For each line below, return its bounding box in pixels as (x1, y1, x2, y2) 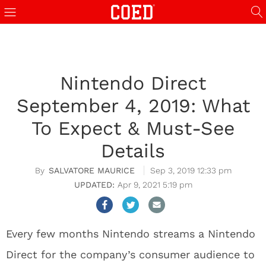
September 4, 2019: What (16, 94, 250, 117)
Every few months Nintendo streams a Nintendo (6, 227, 255, 240)
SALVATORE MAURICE (48, 166, 135, 175)
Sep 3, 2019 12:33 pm (150, 166, 232, 175)
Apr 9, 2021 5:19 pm (117, 180, 192, 189)
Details (101, 140, 165, 162)
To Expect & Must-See (31, 117, 235, 140)
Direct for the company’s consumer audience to (6, 248, 255, 261)
